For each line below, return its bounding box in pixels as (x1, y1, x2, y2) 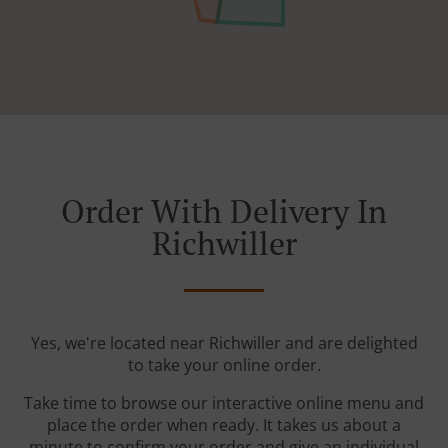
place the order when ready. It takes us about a (47, 414, 401, 437)
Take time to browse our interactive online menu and (24, 392, 424, 415)
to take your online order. (127, 354, 321, 377)
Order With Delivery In (61, 190, 387, 233)
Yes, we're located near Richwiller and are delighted (30, 332, 418, 355)
